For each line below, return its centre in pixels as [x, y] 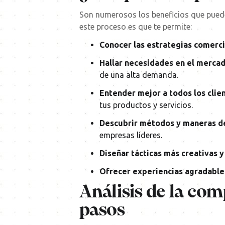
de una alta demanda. [139, 75]
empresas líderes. [131, 135]
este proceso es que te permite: [136, 27]
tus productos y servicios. [146, 105]
